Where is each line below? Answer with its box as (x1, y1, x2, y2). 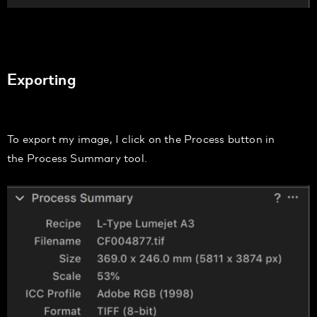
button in (227, 129, 275, 146)
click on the (119, 129, 185, 146)
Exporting (7, 68, 76, 89)
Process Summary (26, 149, 125, 166)
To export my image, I (7, 129, 120, 146)
